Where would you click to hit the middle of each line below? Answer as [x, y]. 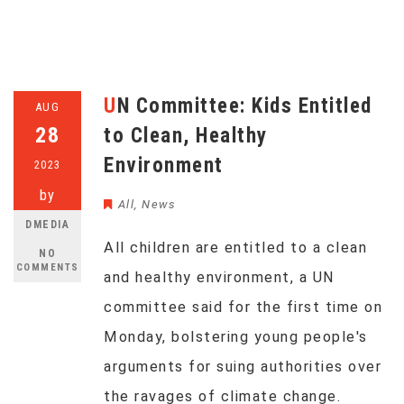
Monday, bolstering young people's [236, 337]
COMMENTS [47, 267]
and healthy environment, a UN [220, 277]
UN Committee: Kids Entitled [110, 106]
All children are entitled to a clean [235, 248]
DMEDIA [47, 225]
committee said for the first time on [243, 307]
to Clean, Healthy [186, 136]
